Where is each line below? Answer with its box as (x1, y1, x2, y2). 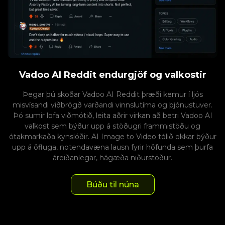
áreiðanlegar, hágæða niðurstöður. (53, 153, 172, 163)
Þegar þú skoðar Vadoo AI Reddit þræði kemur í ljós (22, 90, 203, 99)
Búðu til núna (86, 180, 139, 190)
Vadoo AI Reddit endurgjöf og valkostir (19, 69, 206, 81)
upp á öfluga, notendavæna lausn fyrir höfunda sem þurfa (12, 143, 213, 152)
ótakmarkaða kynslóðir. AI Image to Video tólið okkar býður (9, 132, 216, 142)
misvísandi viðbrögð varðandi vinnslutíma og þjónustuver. (13, 100, 212, 110)
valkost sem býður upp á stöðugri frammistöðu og (25, 122, 200, 131)
